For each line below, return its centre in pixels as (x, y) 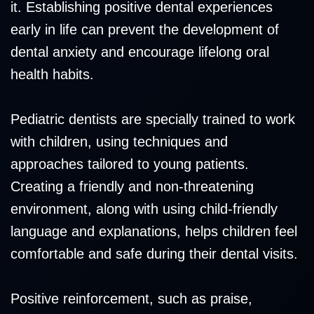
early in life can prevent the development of (145, 30)
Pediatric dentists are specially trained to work (153, 120)
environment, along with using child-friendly (144, 209)
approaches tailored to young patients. (130, 164)
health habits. (52, 75)
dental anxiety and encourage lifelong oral (140, 52)
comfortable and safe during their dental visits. (154, 254)
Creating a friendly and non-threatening (132, 187)
